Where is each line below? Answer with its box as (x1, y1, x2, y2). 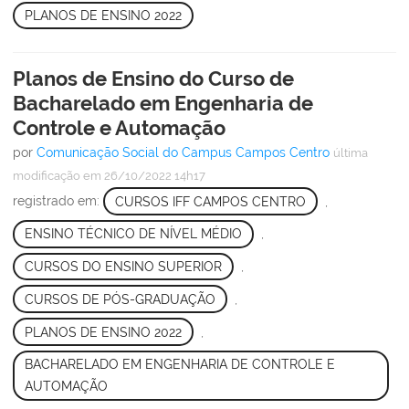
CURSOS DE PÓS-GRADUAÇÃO (24, 291, 215, 307)
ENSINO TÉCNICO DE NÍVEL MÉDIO (24, 226, 242, 242)
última (333, 146, 368, 161)
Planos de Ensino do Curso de (13, 67, 294, 91)
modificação (13, 169, 80, 184)
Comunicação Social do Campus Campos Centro (37, 145, 330, 161)
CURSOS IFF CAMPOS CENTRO (114, 194, 306, 209)
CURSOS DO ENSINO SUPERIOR (24, 259, 222, 275)
